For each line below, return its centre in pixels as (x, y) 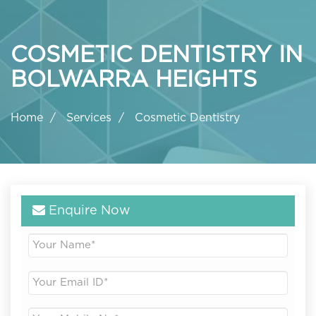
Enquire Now (88, 211)
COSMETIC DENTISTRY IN (157, 55)
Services (89, 118)
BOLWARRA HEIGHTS (134, 79)
